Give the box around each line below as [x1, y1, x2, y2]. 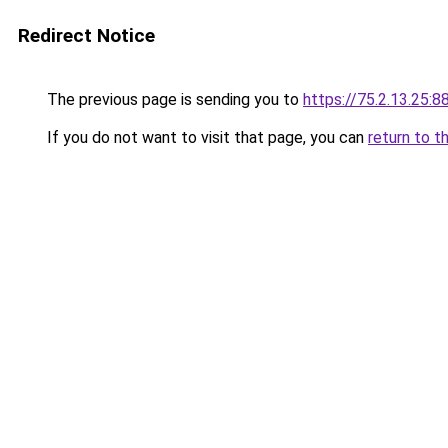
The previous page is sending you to [43, 90, 303, 109]
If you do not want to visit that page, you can [43, 128, 368, 147]
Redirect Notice [18, 24, 155, 47]
